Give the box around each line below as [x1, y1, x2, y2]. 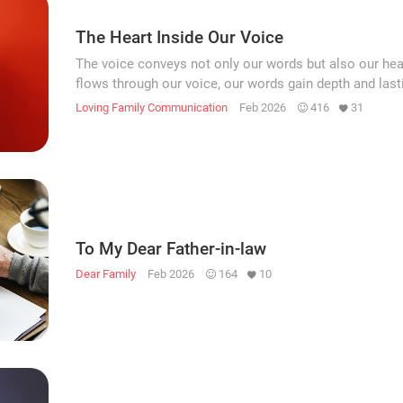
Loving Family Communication [76, 100, 228, 114]
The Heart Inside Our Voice [76, 26, 283, 48]
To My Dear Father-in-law [76, 237, 266, 259]
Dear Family [76, 266, 136, 281]
